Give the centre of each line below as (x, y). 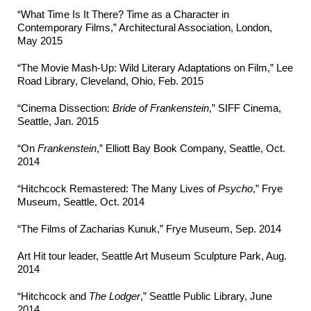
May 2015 (40, 41)
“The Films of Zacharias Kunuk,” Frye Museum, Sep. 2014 (149, 229)
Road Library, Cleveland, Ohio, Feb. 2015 (110, 81)
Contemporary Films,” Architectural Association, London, (145, 28)
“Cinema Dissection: (65, 108)
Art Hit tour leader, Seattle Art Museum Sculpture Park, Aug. (152, 256)
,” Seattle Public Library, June (206, 296)
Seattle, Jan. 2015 (58, 121)
